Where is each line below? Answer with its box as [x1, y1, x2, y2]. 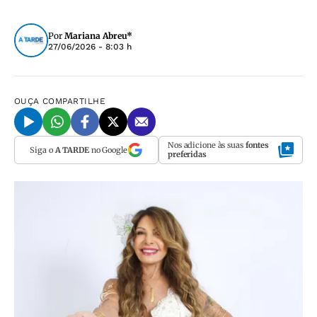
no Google [88, 144, 127, 155]
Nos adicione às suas [168, 140, 246, 150]
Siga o [30, 144, 55, 155]
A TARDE [54, 144, 89, 155]
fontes [245, 140, 270, 150]
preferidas [168, 149, 207, 159]
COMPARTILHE [42, 96, 106, 106]
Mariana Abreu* [64, 30, 132, 41]
